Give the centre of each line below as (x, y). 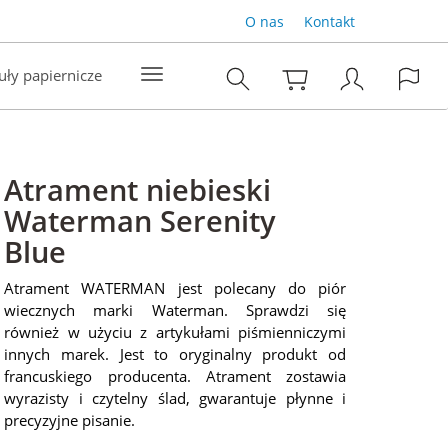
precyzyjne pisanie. (70, 420)
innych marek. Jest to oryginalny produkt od (175, 354)
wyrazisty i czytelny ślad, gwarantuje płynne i (175, 398)
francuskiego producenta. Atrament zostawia (175, 376)
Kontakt (329, 21)
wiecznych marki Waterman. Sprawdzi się (175, 310)
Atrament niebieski (138, 189)
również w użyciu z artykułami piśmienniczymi (175, 332)
